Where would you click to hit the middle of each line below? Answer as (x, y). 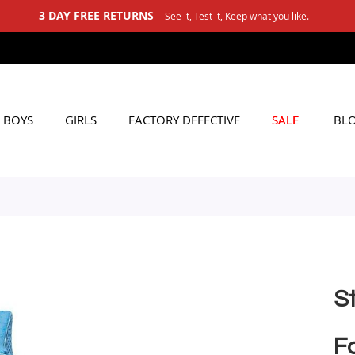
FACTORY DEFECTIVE (184, 120)
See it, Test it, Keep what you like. (237, 16)
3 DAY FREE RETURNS (96, 15)
